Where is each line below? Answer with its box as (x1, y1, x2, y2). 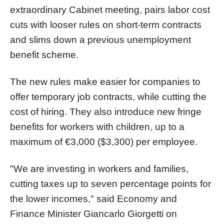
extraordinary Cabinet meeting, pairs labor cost (10, 4, 210, 15)
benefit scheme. (10, 49, 78, 60)
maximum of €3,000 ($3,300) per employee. (10, 136, 197, 147)
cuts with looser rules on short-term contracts (10, 19, 201, 30)
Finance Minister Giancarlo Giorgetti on (10, 208, 177, 219)
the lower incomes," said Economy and (10, 193, 177, 204)
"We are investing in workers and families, (10, 163, 188, 174)
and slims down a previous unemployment (10, 34, 191, 45)
